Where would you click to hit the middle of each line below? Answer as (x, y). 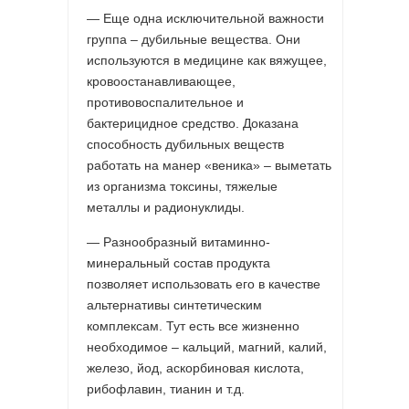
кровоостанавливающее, (161, 81)
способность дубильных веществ (185, 144)
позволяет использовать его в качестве (204, 283)
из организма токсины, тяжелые (182, 186)
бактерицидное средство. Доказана (193, 123)
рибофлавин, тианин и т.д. (166, 388)
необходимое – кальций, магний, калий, (207, 346)
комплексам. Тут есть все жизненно (193, 325)
